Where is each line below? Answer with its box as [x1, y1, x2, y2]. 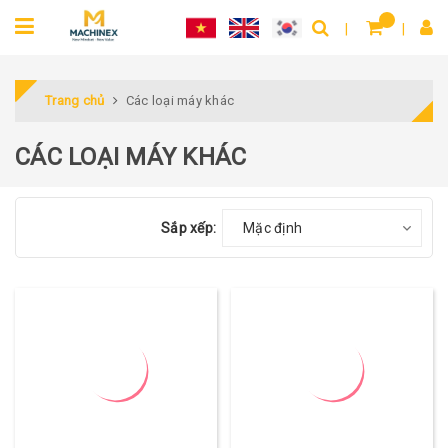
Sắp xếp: [161, 220, 216, 236]
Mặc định [243, 220, 302, 236]
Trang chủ [45, 93, 105, 108]
